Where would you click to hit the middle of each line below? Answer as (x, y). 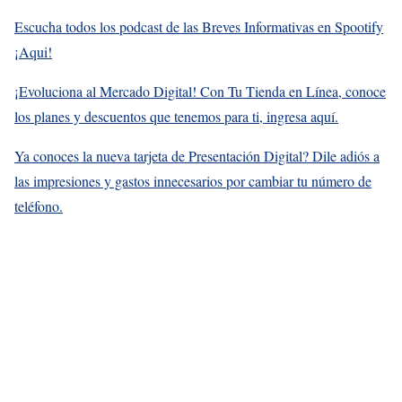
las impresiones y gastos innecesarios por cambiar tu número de (193, 181)
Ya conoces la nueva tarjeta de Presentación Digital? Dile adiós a (197, 156)
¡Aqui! (33, 52)
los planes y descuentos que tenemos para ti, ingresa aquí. (176, 117)
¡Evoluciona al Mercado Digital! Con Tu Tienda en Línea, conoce (200, 92)
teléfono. (39, 206)
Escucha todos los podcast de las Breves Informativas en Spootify (199, 27)
